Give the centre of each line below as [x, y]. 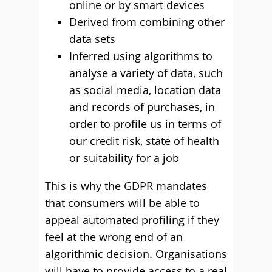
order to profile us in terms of [145, 124]
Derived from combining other [147, 22]
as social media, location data [145, 90]
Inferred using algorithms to [141, 56]
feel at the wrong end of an [114, 237]
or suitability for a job [124, 158]
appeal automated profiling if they [132, 220]
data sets [92, 39]
